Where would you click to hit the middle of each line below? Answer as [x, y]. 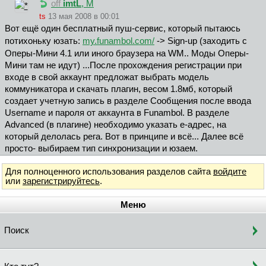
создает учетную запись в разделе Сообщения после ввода [128, 101]
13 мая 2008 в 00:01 [84, 17]
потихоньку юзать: [44, 41]
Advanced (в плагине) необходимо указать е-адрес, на [115, 125]
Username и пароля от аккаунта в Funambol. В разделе [117, 113]
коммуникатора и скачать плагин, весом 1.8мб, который [118, 89]
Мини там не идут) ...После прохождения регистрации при [123, 66]
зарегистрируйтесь [61, 181]
